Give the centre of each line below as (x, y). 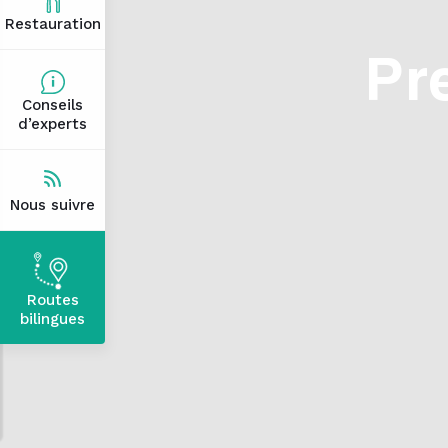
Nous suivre (52, 205)
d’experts (52, 124)
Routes (52, 300)
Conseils (52, 105)
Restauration (52, 24)
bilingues (52, 319)
